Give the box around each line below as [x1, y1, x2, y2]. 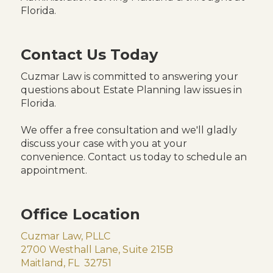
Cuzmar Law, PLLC [20, 230, 110, 242]
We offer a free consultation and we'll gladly [20, 124, 237, 136]
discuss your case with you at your [20, 138, 187, 149]
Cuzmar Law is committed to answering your [20, 71, 238, 82]
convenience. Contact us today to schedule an [20, 151, 247, 163]
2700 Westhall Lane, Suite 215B [20, 244, 173, 255]
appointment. [20, 165, 87, 176]
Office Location [20, 205, 140, 223]
